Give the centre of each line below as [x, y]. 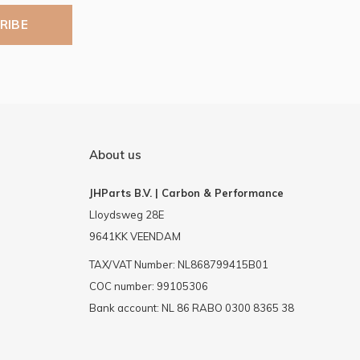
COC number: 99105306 [148, 286]
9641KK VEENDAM [135, 236]
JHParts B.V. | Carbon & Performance [186, 192]
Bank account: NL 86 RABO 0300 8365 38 [191, 307]
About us [115, 154]
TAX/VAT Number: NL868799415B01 [178, 264]
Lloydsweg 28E [126, 214]
